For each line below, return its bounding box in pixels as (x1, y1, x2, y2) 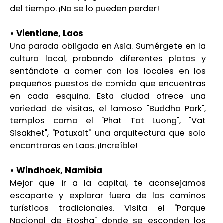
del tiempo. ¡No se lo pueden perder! (10, 3, 160, 15)
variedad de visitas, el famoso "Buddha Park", (10, 103, 206, 114)
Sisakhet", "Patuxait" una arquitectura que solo (10, 127, 206, 139)
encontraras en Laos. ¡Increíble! (10, 140, 138, 152)
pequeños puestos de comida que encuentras (10, 78, 206, 90)
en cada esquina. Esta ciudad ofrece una (10, 90, 206, 102)
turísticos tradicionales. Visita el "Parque (10, 202, 206, 214)
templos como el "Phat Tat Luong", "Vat (10, 115, 206, 127)
